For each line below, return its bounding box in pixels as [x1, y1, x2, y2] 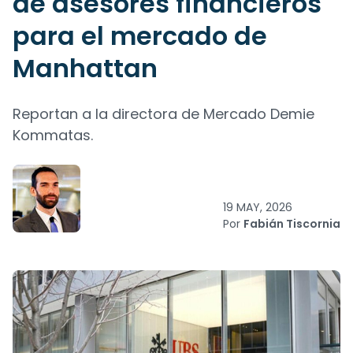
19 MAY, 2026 [223, 199, 292, 215]
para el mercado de [13, 18, 267, 54]
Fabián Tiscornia [243, 216, 340, 232]
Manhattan [13, 50, 158, 86]
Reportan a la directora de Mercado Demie [13, 104, 314, 124]
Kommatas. [13, 125, 93, 145]
